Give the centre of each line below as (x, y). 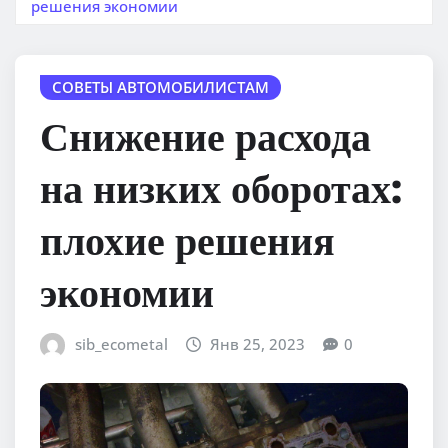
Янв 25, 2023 (258, 344)
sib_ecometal (121, 344)
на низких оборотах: (221, 187)
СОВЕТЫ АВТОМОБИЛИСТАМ (160, 86)
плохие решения (187, 239)
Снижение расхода (205, 135)
